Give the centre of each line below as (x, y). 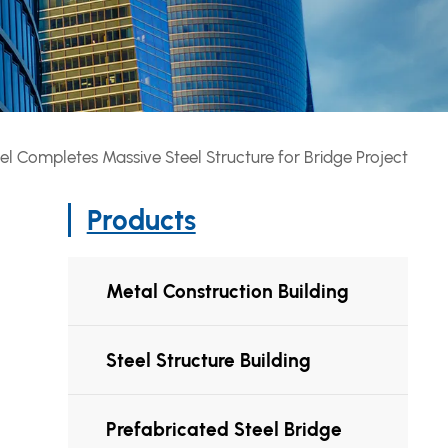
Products (141, 220)
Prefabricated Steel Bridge (224, 429)
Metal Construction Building (228, 291)
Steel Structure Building (209, 360)
